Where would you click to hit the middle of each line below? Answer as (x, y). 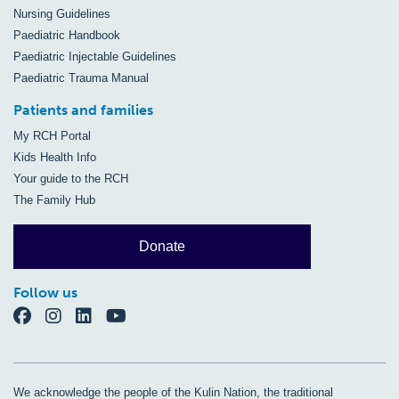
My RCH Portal (52, 136)
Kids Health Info (55, 157)
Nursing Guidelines (62, 14)
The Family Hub (54, 200)
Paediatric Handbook (67, 35)
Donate (163, 246)
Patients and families (83, 110)
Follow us (45, 293)
